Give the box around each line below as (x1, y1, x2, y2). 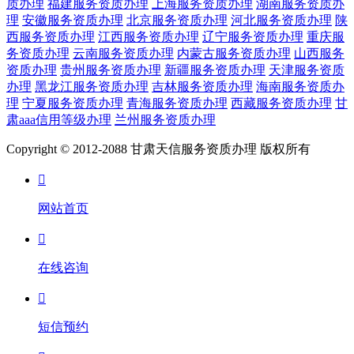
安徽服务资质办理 (22, 13, 123, 28)
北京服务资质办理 (126, 13, 228, 28)
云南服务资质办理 (73, 47, 174, 61)
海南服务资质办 (256, 80, 345, 94)
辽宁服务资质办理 (202, 30, 303, 44)
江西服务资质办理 (98, 30, 199, 44)
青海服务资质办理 (126, 96, 228, 111)
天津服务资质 (269, 63, 345, 77)
